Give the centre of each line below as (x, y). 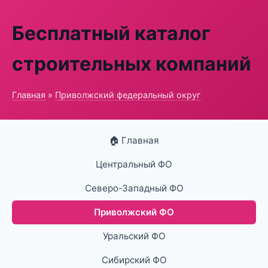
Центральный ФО (134, 164)
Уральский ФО (134, 236)
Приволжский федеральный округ (128, 95)
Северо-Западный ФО (134, 188)
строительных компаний (132, 64)
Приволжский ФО (134, 212)
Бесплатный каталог (111, 33)
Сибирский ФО (134, 260)
